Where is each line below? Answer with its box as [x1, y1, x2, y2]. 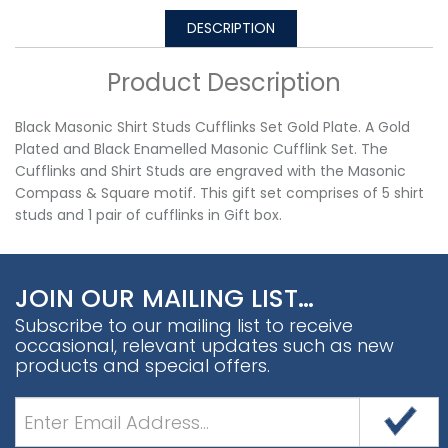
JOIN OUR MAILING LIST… [15, 281, 314, 317]
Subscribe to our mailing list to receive [15, 313, 353, 339]
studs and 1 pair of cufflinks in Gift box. [15, 205, 282, 226]
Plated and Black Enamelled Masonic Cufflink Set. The [15, 139, 388, 160]
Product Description [107, 66, 341, 100]
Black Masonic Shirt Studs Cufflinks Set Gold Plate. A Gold [15, 117, 410, 138]
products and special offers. [15, 353, 270, 379]
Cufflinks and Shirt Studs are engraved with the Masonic [15, 161, 406, 182]
